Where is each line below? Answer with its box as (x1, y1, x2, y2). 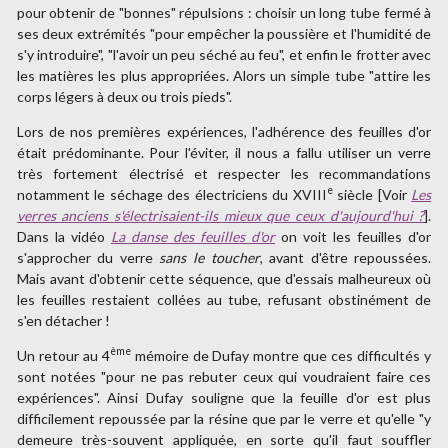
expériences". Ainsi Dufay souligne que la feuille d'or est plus (16, 388, 432, 406)
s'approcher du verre (16, 248, 160, 266)
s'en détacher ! (16, 311, 110, 329)
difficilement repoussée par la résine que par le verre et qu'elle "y (16, 409, 432, 427)
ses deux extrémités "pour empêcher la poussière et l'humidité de (16, 24, 432, 42)
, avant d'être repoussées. (259, 248, 432, 266)
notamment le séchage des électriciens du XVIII (16, 185, 327, 203)
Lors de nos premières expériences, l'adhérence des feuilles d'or (16, 122, 432, 140)
